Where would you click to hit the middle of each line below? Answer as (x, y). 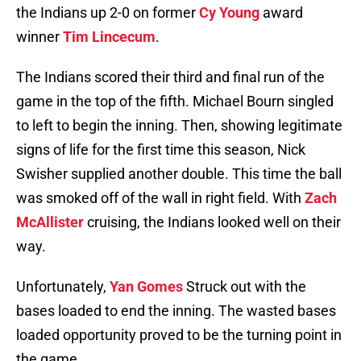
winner (39, 37)
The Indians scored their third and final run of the (170, 77)
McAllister (50, 222)
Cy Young (229, 13)
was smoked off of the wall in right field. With (160, 198)
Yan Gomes (146, 287)
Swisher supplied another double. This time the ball (179, 174)
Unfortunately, (63, 287)
